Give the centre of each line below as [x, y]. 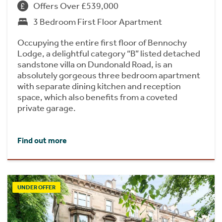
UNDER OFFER [36, 187]
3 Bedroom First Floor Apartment [98, 22]
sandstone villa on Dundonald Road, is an [95, 65]
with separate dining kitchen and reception [99, 86]
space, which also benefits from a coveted [97, 97]
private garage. [47, 108]
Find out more [42, 140]
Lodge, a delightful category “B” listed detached [109, 54]
